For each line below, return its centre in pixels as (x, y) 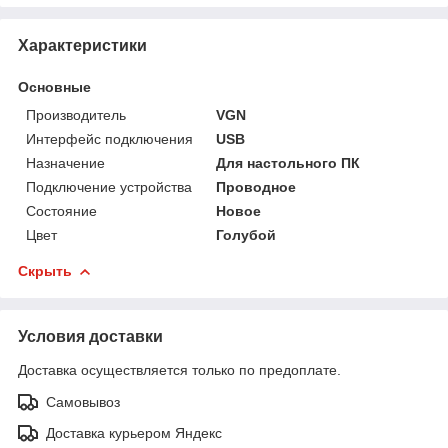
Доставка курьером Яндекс (134, 432)
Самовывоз (83, 401)
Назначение (65, 162)
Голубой (246, 234)
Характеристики (82, 45)
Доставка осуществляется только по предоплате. (179, 369)
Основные (54, 86)
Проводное (256, 186)
